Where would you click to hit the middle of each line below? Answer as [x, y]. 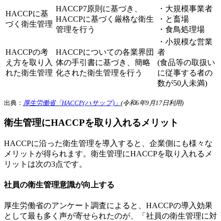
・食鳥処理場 [181, 29]
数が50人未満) [182, 83]
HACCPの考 [27, 52]
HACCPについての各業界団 [105, 52]
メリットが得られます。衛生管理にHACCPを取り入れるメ [108, 153]
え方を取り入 [29, 62]
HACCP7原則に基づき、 [99, 8]
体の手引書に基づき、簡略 [103, 62]
